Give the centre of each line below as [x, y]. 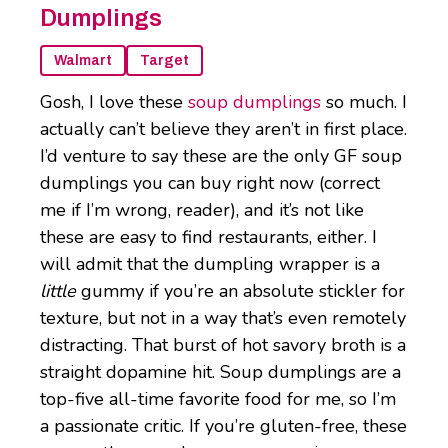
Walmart [83, 61]
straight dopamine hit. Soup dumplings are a [220, 372]
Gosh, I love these [114, 102]
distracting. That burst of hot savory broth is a [223, 345]
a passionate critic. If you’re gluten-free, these [223, 426]
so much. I [364, 102]
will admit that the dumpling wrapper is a [210, 264]
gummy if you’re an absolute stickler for [243, 291]
